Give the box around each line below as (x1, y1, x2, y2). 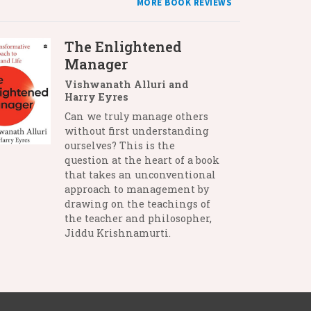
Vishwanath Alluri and (64, 78, 189, 91)
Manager (64, 55, 128, 73)
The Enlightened (64, 37, 182, 56)
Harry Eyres (64, 90, 128, 103)
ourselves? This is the (64, 139, 175, 152)
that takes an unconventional (64, 168, 216, 181)
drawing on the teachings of (64, 197, 210, 210)
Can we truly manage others (64, 110, 208, 123)
